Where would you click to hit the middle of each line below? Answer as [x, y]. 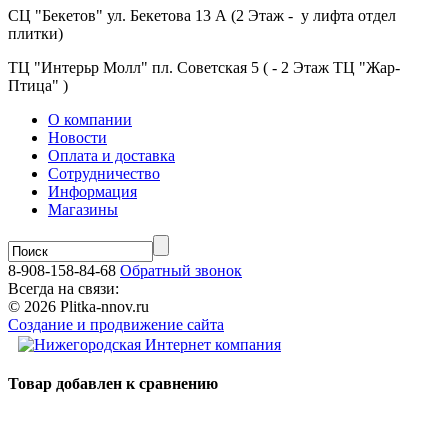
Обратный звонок [181, 271]
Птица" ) [38, 86]
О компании [90, 120]
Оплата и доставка [111, 156]
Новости [77, 138]
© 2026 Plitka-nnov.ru [78, 307]
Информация [92, 192]
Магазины [83, 210]
